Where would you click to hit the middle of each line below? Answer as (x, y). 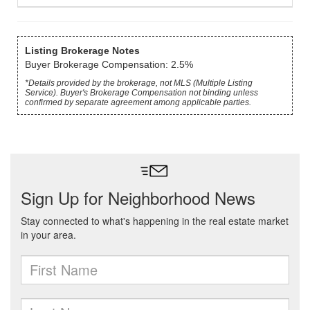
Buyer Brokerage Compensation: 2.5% (109, 64)
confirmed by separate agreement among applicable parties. (138, 102)
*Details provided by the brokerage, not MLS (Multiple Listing (139, 83)
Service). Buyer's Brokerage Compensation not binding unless (142, 93)
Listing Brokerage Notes (82, 51)
